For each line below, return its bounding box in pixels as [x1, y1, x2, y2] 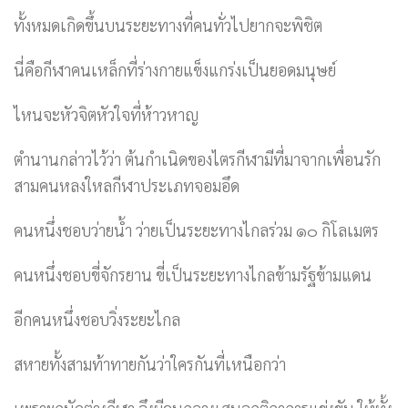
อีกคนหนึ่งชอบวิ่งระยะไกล [14, 309, 180, 331]
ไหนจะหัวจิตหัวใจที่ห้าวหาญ [14, 104, 199, 126]
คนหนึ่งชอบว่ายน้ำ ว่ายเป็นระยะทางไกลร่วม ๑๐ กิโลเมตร [14, 219, 379, 241]
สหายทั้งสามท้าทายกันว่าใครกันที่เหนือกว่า [14, 353, 286, 375]
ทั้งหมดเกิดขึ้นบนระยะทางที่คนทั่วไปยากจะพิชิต [14, 15, 322, 36]
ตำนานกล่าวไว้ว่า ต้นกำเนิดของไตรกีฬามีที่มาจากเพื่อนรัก [14, 148, 381, 170]
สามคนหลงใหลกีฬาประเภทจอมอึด [14, 175, 240, 197]
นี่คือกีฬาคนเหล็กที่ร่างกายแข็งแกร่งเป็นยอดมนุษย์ [14, 59, 336, 81]
